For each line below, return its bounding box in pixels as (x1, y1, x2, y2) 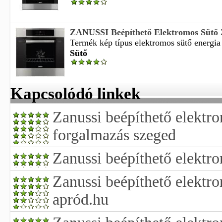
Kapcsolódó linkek (10, 85, 140, 103)
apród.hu (53, 191, 109, 208)
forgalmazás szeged (53, 126, 176, 144)
